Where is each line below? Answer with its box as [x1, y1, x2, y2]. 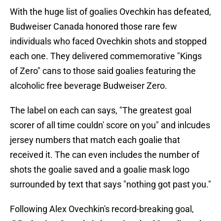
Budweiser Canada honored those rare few [10, 21, 177, 32]
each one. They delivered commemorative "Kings [10, 51, 202, 62]
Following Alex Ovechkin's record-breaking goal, [10, 204, 194, 215]
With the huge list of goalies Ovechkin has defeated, [10, 6, 211, 17]
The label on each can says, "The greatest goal [10, 105, 191, 116]
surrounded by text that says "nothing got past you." [10, 179, 211, 190]
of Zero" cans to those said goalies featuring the [10, 66, 196, 76]
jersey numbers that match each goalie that [10, 135, 180, 146]
